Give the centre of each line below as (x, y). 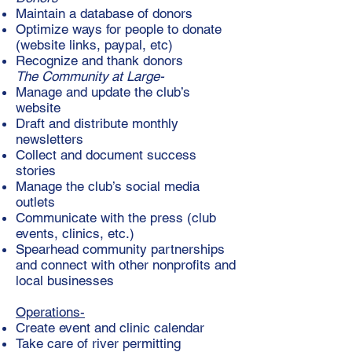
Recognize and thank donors (99, 60)
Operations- (50, 312)
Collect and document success (106, 155)
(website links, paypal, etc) (94, 45)
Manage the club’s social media (108, 186)
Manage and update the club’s (103, 92)
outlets (35, 202)
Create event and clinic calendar (110, 328)
